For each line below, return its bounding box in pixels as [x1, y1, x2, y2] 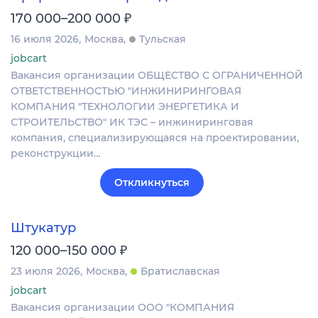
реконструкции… [11, 147, 101, 160]
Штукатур [11, 219, 76, 236]
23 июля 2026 [11, 264, 80, 278]
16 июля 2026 [11, 33, 79, 46]
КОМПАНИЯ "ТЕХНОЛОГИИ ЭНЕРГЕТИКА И [11, 100, 239, 114]
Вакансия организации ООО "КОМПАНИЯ [11, 300, 234, 314]
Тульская [139, 33, 186, 46]
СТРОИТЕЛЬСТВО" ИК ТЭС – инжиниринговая [11, 116, 253, 129]
